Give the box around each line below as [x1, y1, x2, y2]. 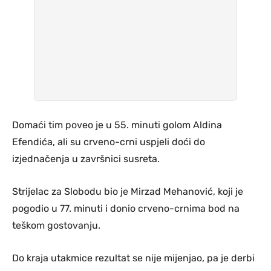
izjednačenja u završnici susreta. [12, 152, 160, 165]
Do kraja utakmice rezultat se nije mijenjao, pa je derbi [12, 252, 255, 264]
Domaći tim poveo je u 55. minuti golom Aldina [12, 119, 222, 131]
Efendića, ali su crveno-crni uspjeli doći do [12, 135, 205, 148]
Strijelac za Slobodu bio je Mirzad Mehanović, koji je [12, 185, 243, 197]
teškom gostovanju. [12, 219, 100, 231]
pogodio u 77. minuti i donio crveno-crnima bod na [12, 202, 240, 214]
